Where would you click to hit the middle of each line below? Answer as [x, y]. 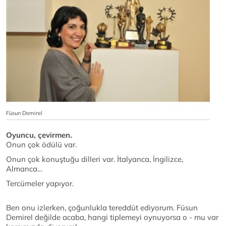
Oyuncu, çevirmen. [39, 135]
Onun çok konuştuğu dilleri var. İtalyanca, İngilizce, [95, 159]
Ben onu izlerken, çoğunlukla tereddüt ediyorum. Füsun [102, 208]
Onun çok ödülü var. [41, 145]
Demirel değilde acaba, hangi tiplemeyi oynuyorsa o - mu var [112, 217]
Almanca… [24, 169]
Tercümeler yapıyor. [40, 184]
